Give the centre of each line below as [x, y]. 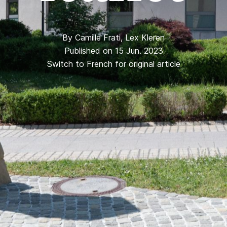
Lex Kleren [145, 37]
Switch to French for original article [113, 64]
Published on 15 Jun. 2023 [113, 51]
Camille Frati [98, 37]
